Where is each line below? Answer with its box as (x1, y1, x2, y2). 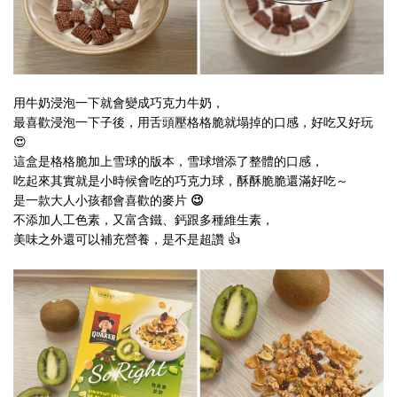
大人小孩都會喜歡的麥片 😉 (51, 192, 204, 208)
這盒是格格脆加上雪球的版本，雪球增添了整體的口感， (13, 153, 323, 169)
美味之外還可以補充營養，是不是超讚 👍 (13, 231, 240, 247)
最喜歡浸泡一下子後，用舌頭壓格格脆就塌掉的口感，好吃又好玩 (13, 114, 373, 130)
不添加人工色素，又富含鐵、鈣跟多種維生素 (13, 212, 261, 228)
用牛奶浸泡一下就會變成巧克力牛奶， (13, 95, 224, 111)
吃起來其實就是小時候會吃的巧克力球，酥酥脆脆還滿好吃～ (13, 173, 348, 189)
